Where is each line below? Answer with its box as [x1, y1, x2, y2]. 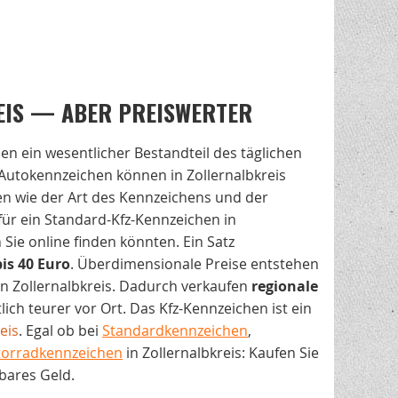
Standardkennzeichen [102, 321, 248, 341]
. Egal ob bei [19, 321, 102, 341]
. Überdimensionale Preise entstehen [70, 254, 319, 275]
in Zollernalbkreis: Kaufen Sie [123, 343, 319, 363]
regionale [251, 276, 318, 297]
